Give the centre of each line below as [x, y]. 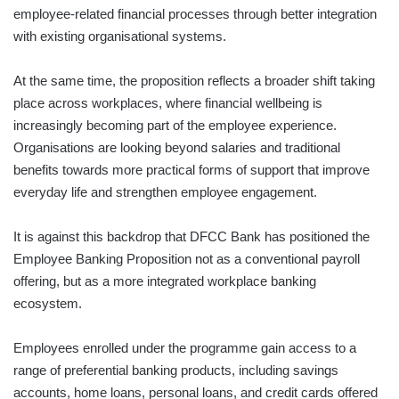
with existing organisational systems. [120, 36]
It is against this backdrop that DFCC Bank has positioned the [191, 236]
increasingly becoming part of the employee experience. [175, 125]
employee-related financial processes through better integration [195, 13]
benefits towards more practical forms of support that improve [191, 169]
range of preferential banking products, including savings [176, 370]
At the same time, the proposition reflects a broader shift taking [194, 80]
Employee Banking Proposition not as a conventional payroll [187, 258]
